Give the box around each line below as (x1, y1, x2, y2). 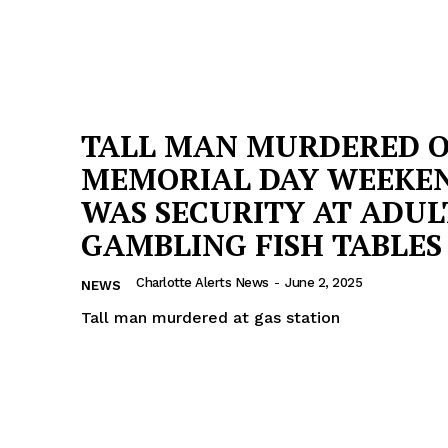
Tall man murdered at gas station (81, 308, 340, 328)
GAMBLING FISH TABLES (81, 225, 442, 266)
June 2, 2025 (285, 275, 362, 291)
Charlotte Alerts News (136, 275, 269, 291)
